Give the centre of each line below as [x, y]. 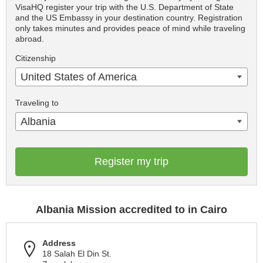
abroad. [30, 39]
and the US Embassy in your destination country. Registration [129, 18]
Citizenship [36, 58]
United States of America [79, 77]
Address [59, 243]
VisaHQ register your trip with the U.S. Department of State [124, 7]
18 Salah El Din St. [77, 254]
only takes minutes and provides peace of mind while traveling [130, 28]
